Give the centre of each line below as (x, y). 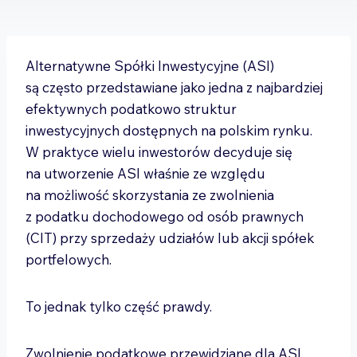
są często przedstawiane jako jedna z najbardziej (174, 87)
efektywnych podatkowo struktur (131, 109)
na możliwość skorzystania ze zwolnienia (150, 195)
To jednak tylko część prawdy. (120, 306)
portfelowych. (70, 259)
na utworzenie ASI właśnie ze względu (145, 173)
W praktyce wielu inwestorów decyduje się (159, 152)
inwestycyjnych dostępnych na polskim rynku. (169, 130)
